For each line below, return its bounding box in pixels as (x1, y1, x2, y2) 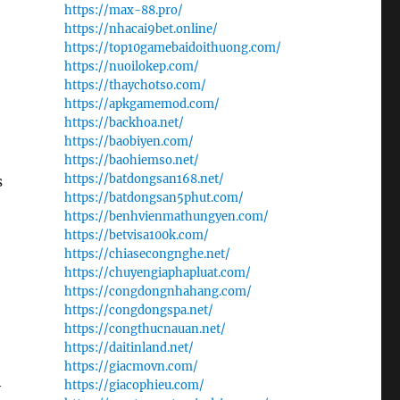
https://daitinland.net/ (63, 340, 194, 355)
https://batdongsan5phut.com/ (63, 190, 244, 205)
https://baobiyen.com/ (63, 134, 194, 149)
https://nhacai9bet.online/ (63, 21, 218, 37)
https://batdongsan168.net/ (63, 171, 224, 187)
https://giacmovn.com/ (63, 359, 198, 374)
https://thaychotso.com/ (63, 78, 206, 93)
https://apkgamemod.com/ (63, 96, 220, 112)
